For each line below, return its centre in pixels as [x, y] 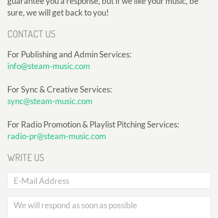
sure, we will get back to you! [58, 13]
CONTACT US [31, 34]
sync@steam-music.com [50, 101]
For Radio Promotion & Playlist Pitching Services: [93, 125]
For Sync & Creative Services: [60, 90]
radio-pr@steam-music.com [57, 136]
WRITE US [26, 157]
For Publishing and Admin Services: [69, 54]
